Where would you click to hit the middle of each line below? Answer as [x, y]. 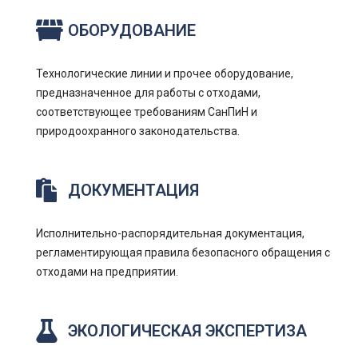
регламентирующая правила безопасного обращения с [183, 253]
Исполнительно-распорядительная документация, [170, 233]
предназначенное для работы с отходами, [148, 93]
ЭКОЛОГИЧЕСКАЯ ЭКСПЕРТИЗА [187, 331]
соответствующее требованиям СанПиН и [147, 112]
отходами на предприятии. [107, 272]
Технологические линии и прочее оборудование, [165, 74]
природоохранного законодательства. [138, 131]
